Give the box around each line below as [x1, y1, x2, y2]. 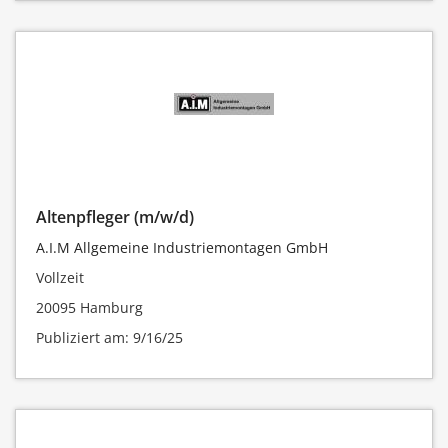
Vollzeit [36, 267, 84, 287]
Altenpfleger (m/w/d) [36, 205, 194, 228]
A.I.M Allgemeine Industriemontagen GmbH [36, 237, 328, 257]
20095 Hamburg [36, 297, 143, 317]
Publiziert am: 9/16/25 [36, 327, 183, 347]
